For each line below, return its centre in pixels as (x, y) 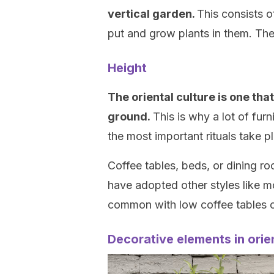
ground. (130, 117)
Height (127, 68)
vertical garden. (152, 14)
